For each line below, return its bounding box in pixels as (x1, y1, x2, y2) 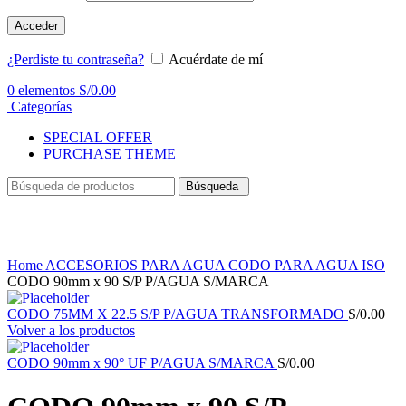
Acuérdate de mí (169, 51, 263, 67)
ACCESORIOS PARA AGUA (45, 256, 228, 273)
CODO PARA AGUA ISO (228, 256, 385, 273)
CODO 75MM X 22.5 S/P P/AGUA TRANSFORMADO (7, 305, 348, 322)
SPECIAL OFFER (43, 129, 152, 145)
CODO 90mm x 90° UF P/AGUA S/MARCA (7, 354, 277, 371)
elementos (18, 82, 75, 98)
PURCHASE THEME (43, 145, 176, 161)
